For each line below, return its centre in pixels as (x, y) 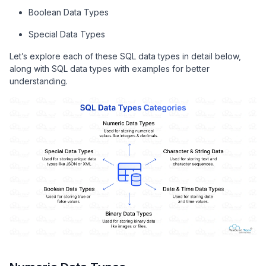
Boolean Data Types (69, 12)
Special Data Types (67, 34)
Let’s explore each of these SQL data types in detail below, (125, 56)
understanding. (39, 81)
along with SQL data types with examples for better (110, 69)
